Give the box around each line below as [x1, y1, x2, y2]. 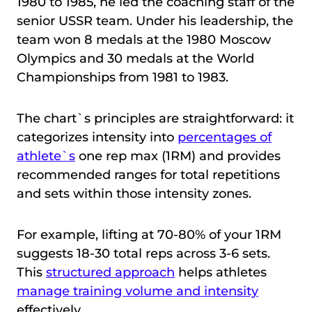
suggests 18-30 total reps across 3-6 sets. [17, 245, 270, 261]
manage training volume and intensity [17, 283, 258, 299]
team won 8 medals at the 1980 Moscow [17, 31, 271, 47]
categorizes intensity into [17, 129, 178, 145]
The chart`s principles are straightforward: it [17, 110, 294, 126]
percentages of [178, 129, 272, 145]
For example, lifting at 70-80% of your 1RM [17, 226, 281, 242]
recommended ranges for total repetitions [17, 166, 280, 182]
